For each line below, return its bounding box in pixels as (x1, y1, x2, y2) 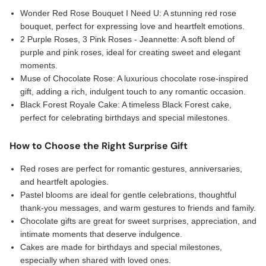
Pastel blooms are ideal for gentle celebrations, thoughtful (20, 190, 236, 199)
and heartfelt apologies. (20, 177, 109, 186)
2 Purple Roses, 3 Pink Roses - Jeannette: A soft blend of (20, 34, 235, 44)
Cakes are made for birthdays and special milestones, (20, 242, 222, 252)
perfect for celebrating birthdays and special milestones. (20, 113, 230, 122)
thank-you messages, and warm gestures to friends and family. (20, 203, 256, 213)
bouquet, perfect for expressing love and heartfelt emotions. (20, 21, 245, 31)
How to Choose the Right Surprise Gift (9, 140, 188, 152)
